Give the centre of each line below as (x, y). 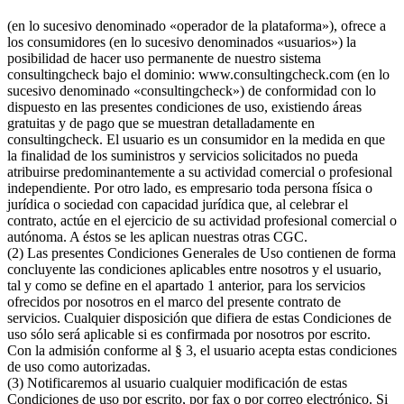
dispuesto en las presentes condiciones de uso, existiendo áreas (184, 106)
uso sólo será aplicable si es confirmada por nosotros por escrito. (189, 334)
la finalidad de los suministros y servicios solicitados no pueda (183, 155)
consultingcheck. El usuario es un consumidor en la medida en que (196, 139)
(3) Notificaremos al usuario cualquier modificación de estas (177, 382)
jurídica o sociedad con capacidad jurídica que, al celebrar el (178, 204)
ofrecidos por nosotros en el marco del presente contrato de (174, 301)
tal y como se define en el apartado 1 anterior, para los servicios (186, 285)
